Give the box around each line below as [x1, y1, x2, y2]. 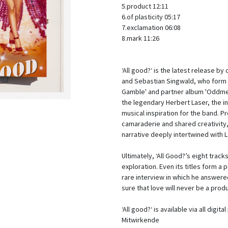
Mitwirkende [122, 215, 159, 224]
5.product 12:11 [122, 2, 168, 11]
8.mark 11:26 [122, 34, 159, 43]
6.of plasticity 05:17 [122, 12, 180, 21]
